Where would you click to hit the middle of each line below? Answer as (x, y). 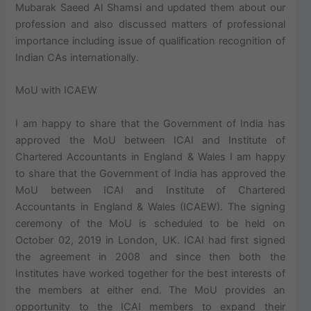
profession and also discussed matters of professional (150, 25)
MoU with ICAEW (57, 91)
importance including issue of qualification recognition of (150, 41)
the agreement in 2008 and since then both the (150, 257)
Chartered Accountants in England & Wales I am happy (150, 157)
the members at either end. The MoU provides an (150, 290)
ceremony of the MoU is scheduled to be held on (150, 223)
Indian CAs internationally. (77, 58)
